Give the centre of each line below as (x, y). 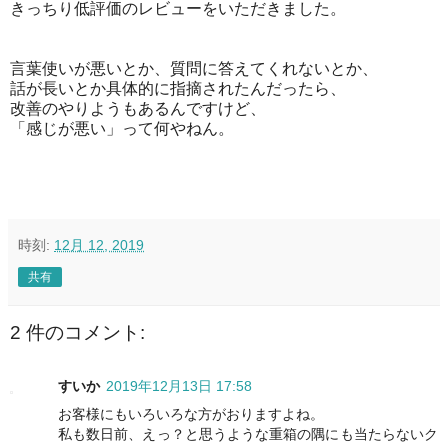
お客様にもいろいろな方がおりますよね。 (191, 413)
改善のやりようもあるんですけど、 (138, 108)
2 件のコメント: (77, 332)
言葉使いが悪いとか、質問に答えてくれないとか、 (194, 68)
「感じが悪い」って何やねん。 (122, 128)
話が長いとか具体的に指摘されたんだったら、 (178, 88)
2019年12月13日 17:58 (179, 385)
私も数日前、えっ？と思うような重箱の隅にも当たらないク (248, 433)
